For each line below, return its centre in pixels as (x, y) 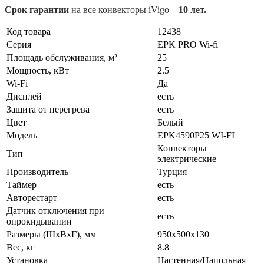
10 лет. (192, 10)
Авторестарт (32, 198)
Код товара (29, 32)
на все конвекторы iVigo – (124, 10)
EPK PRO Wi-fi (188, 45)
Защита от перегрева (48, 110)
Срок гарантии (37, 10)
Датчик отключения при (55, 211)
